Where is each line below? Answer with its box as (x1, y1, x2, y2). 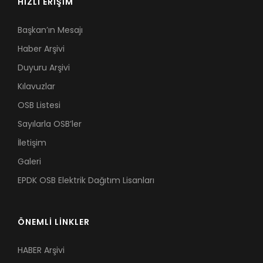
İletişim (18, 137, 46, 149)
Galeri (18, 156, 41, 167)
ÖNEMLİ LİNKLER (18, 216, 90, 228)
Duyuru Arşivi (18, 62, 70, 73)
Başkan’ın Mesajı (18, 24, 83, 36)
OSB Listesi (18, 99, 60, 111)
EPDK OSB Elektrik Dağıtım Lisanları (18, 174, 154, 186)
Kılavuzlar (18, 80, 55, 92)
